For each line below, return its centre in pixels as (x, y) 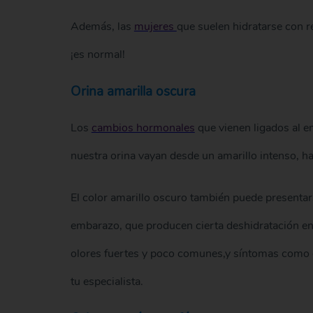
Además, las (102, 27)
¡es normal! (97, 55)
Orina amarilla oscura (133, 92)
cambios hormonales (143, 128)
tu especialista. (107, 282)
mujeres (155, 27)
